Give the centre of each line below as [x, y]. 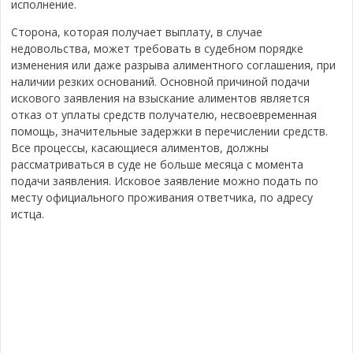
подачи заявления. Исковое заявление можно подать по [165, 181]
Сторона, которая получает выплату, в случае [137, 32]
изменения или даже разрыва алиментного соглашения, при [174, 65]
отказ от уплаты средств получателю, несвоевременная [164, 115]
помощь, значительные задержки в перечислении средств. [170, 131]
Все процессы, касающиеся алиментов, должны [140, 148]
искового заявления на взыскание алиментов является [161, 98]
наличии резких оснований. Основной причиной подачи [161, 82]
